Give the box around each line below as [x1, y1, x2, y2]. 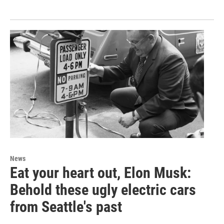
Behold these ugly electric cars [10, 180, 196, 198]
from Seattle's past [10, 197, 122, 215]
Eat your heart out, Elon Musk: [10, 163, 191, 181]
